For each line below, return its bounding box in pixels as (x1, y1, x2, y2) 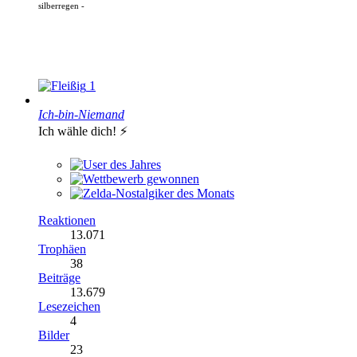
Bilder (38, 328, 69, 342)
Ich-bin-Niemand (38, 107, 124, 121)
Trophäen (38, 241, 86, 256)
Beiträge (38, 270, 80, 284)
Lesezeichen (38, 299, 100, 313)
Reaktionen (38, 213, 96, 227)
